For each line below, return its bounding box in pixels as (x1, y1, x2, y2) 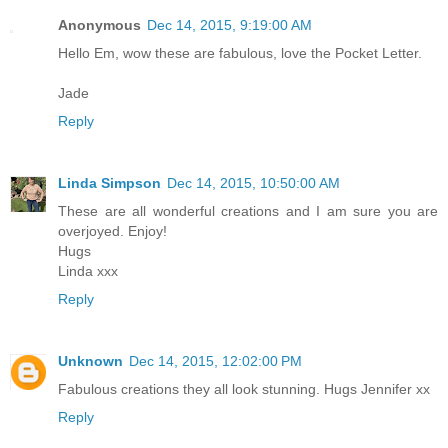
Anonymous (58, 17, 141, 34)
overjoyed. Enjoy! (58, 223, 167, 240)
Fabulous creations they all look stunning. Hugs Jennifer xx (58, 381, 430, 398)
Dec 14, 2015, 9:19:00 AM (147, 17, 312, 34)
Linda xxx (58, 263, 118, 280)
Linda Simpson (58, 175, 161, 192)
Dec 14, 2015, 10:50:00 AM (167, 175, 340, 192)
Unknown (58, 353, 123, 370)
